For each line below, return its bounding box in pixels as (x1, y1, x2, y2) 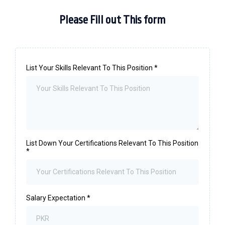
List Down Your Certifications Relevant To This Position (26, 139, 198, 147)
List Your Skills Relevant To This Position (26, 63, 154, 72)
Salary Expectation (26, 193, 87, 202)
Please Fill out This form (59, 14, 166, 26)
